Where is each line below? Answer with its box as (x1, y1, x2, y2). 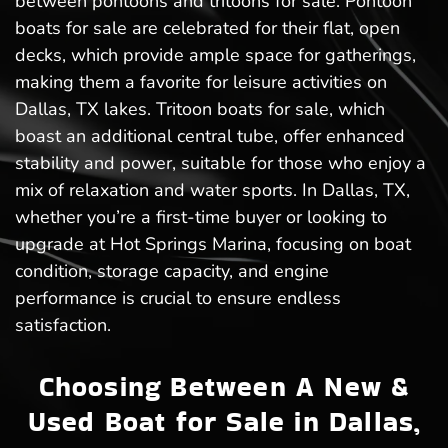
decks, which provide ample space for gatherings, (15, 43, 416, 68)
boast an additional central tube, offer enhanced (15, 124, 405, 149)
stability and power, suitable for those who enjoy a (15, 151, 426, 176)
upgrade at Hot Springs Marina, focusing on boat (15, 232, 411, 257)
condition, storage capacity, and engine (15, 259, 329, 284)
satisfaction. (15, 313, 111, 338)
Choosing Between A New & (38, 368, 410, 406)
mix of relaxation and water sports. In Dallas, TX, (15, 178, 410, 203)
